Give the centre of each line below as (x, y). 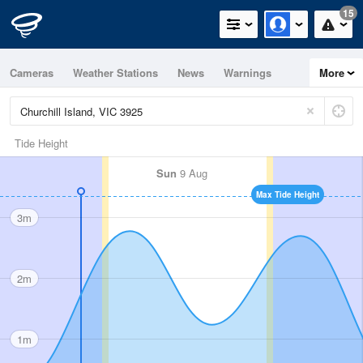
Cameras (32, 73)
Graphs (74, 101)
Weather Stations (115, 73)
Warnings (248, 73)
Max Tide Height (288, 194)
